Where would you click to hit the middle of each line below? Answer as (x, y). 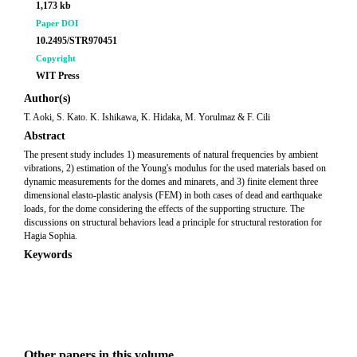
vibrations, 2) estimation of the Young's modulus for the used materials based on (175, 168)
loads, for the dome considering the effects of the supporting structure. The (164, 209)
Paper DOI (57, 23)
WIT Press (58, 76)
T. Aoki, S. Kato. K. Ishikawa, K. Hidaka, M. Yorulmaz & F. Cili (147, 117)
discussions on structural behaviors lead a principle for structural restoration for (173, 222)
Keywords (48, 255)
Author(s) (47, 98)
